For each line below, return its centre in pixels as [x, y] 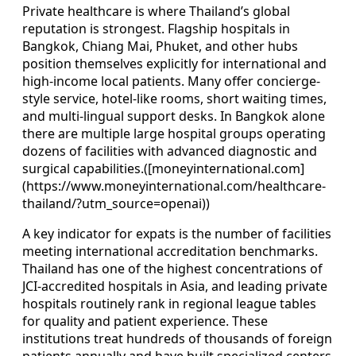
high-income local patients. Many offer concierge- [171, 81]
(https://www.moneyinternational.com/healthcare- [174, 186]
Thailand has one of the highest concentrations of [172, 269]
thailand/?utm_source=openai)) [116, 204]
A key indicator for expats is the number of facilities [177, 234]
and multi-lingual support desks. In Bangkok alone [174, 116]
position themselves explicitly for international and [174, 64]
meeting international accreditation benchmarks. [170, 252]
